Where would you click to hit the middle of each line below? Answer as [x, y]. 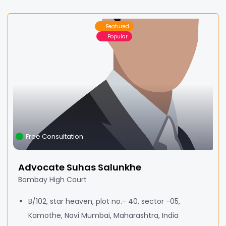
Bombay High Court [52, 180]
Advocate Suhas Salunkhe [80, 167]
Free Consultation [54, 136]
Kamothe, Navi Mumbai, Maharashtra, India [103, 215]
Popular [118, 36]
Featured [118, 26]
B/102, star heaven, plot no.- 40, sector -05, [104, 201]
